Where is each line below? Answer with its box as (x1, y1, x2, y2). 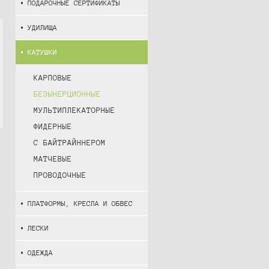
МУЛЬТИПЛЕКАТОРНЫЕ (34, 106, 115, 115)
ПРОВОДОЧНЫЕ (34, 171, 86, 180)
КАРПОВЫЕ (34, 73, 72, 82)
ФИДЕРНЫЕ (34, 122, 72, 131)
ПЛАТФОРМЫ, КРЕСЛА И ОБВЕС (28, 199, 133, 207)
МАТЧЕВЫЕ (34, 154, 72, 163)
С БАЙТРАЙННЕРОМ (34, 138, 106, 147)
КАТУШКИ (28, 47, 57, 56)
